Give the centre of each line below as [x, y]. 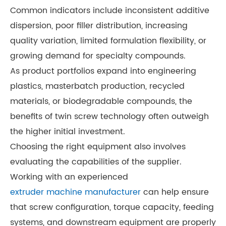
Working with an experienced [69, 177]
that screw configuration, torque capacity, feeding [112, 208]
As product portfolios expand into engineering [103, 71]
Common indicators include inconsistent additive [110, 11]
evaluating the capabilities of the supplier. [96, 162]
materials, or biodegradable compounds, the [101, 102]
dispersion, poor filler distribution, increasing [99, 26]
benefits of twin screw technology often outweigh [109, 117]
